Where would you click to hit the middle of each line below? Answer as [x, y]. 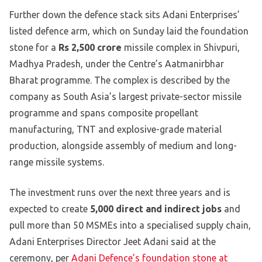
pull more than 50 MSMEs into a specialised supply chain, [130, 225]
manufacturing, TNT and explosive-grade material [116, 130]
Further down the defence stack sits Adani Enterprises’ [125, 15]
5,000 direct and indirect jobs [156, 209]
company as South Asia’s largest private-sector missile [125, 97]
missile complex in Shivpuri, [181, 48]
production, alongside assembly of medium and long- [123, 146]
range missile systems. [57, 162]
